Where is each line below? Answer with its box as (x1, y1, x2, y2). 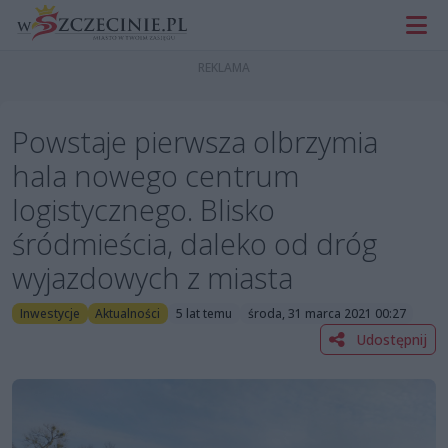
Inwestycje (19, 304, 80, 322)
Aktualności (95, 304, 161, 322)
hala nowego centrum (12, 156, 299, 196)
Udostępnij (352, 329, 427, 349)
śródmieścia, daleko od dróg (12, 224, 377, 264)
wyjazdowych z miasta (12, 258, 293, 298)
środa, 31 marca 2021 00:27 (247, 304, 406, 322)
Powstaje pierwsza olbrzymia (12, 122, 378, 162)
